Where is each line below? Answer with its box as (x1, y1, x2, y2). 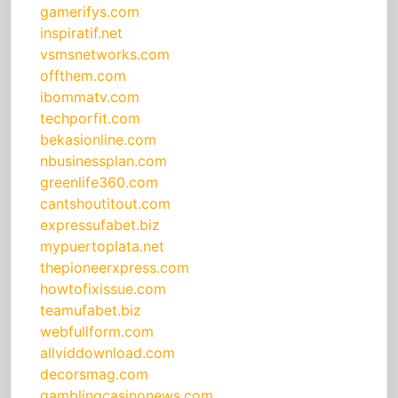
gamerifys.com (40, 3, 139, 21)
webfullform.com (40, 322, 154, 341)
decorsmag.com (40, 365, 148, 384)
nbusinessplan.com (40, 152, 167, 171)
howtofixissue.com (40, 280, 166, 298)
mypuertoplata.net (40, 237, 164, 256)
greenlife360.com (40, 173, 158, 192)
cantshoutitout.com (40, 195, 171, 213)
